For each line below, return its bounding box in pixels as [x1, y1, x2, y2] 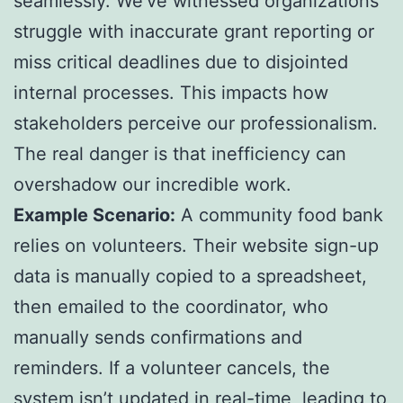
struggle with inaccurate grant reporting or [13, 21, 374, 43]
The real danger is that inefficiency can [13, 143, 346, 166]
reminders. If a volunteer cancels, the [13, 357, 330, 380]
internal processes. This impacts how [13, 82, 328, 104]
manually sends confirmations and [13, 327, 302, 349]
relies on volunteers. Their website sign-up [13, 235, 379, 257]
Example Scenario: [13, 204, 175, 227]
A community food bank [175, 204, 383, 227]
